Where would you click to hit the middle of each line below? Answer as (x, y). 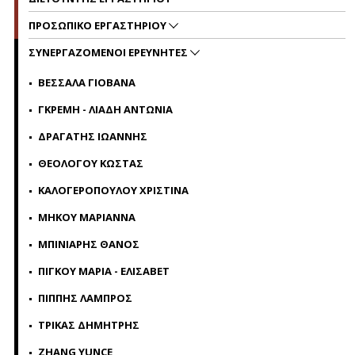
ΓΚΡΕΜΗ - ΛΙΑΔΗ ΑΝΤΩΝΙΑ (105, 109)
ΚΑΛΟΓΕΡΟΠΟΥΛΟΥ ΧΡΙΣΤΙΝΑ (113, 190)
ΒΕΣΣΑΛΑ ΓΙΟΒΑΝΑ (87, 82)
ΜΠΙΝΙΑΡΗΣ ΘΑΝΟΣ (89, 244)
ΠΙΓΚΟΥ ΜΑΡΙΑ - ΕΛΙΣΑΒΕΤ (104, 271)
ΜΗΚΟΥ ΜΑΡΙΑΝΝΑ (87, 217)
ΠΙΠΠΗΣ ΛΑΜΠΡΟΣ (85, 298)
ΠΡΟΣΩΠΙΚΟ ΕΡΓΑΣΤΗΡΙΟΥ (99, 25)
